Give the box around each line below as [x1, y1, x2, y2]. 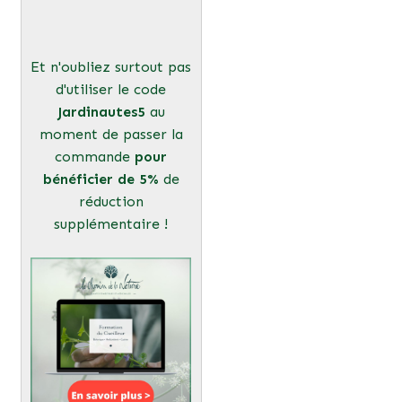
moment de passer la [39, 125, 183, 143]
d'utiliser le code [56, 80, 166, 98]
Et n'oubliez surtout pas [31, 57, 191, 75]
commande [55, 147, 135, 165]
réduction [78, 192, 144, 210]
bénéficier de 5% [42, 170, 159, 188]
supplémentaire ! [54, 214, 168, 232]
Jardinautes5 [57, 102, 145, 120]
